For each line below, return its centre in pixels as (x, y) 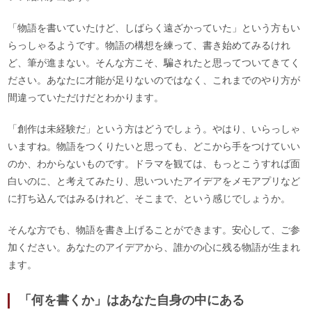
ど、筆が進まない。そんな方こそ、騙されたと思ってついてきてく (154, 62)
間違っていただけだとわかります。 (86, 97)
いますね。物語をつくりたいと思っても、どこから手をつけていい (154, 146)
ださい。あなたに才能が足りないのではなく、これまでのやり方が (154, 80)
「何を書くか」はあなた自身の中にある (131, 300)
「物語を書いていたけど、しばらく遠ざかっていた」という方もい (154, 28)
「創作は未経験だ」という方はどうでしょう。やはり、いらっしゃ (154, 128)
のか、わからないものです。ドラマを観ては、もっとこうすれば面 (154, 163)
